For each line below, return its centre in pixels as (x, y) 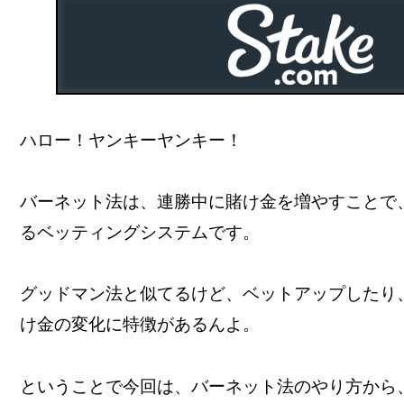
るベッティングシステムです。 (140, 233)
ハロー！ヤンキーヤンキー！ (131, 140)
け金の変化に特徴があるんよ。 (140, 325)
